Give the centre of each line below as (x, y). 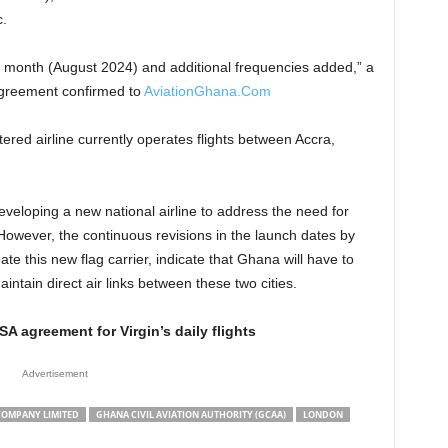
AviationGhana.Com (207, 91)
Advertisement (54, 373)
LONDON (322, 414)
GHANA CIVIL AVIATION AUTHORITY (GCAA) (190, 414)
